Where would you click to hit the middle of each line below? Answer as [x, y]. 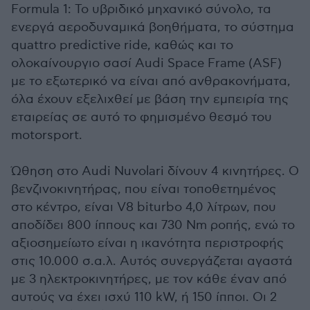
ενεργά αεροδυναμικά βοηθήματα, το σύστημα [153, 27]
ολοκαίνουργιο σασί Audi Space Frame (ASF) [146, 63]
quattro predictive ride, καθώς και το [122, 45]
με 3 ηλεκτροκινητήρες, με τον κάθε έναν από [149, 279]
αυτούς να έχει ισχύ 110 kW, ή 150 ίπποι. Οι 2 [144, 297]
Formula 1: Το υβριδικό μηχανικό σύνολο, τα [141, 9]
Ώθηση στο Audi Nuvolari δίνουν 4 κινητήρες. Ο [155, 171]
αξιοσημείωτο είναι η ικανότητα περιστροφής [147, 243]
